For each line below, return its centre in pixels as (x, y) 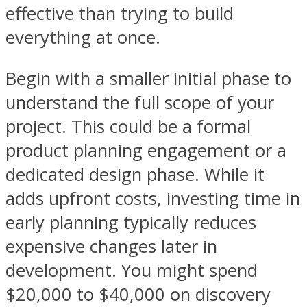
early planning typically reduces (131, 223)
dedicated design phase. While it (135, 175)
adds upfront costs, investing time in (153, 199)
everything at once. (83, 37)
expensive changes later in (111, 247)
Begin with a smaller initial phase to (148, 79)
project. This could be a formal (128, 127)
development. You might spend (132, 271)
